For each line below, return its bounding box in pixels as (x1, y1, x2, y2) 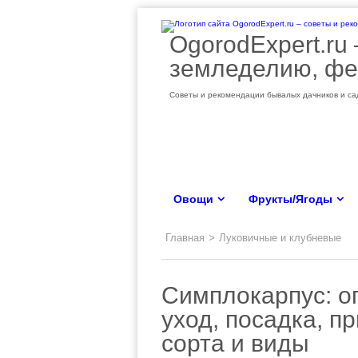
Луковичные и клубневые (219, 232, 341, 244)
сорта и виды (161, 330, 309, 356)
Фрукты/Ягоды (249, 193, 332, 205)
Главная (165, 232, 205, 244)
